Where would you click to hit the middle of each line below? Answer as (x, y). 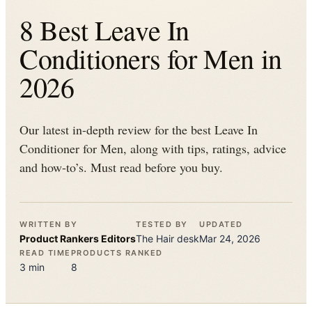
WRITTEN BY (49, 224)
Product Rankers (59, 239)
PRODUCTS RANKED (117, 253)
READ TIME (45, 253)
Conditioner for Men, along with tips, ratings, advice (153, 148)
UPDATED (221, 224)
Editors (117, 239)
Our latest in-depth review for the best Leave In (139, 130)
